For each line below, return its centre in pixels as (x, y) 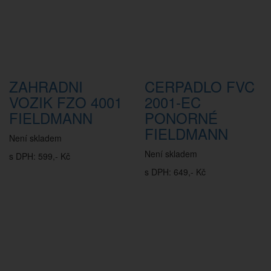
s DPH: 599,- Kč (40, 156)
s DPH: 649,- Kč (175, 172)
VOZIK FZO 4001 (66, 102)
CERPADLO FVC (200, 86)
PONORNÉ (181, 118)
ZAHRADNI (46, 86)
